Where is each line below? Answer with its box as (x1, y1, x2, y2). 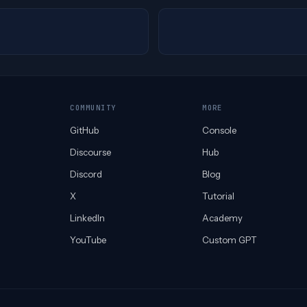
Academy (202, 212, 243, 224)
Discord (70, 169, 103, 180)
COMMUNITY (70, 103, 116, 113)
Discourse (70, 147, 112, 158)
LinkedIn (70, 212, 106, 224)
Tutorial (202, 191, 235, 202)
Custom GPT (202, 234, 258, 246)
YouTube (70, 234, 107, 246)
